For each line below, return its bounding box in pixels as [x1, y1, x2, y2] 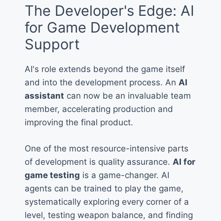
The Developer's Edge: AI [25, 2, 194, 20]
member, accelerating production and [25, 104, 173, 114]
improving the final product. [25, 117, 133, 128]
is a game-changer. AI [80, 170, 169, 180]
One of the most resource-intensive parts [25, 143, 188, 153]
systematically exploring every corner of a [25, 196, 189, 207]
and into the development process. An [25, 77, 179, 88]
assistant [25, 91, 64, 101]
